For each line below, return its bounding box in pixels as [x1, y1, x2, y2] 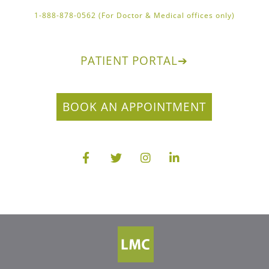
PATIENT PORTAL [80, 53, 178, 68]
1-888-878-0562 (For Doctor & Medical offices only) [34, 10, 235, 20]
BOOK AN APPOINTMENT [62, 99, 207, 115]
